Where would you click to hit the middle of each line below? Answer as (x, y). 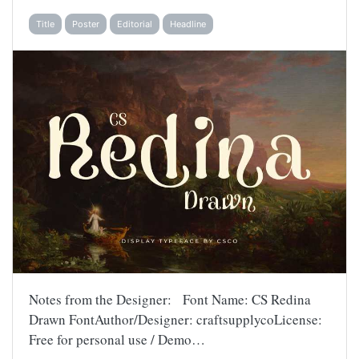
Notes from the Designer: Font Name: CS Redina (170, 299)
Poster (86, 24)
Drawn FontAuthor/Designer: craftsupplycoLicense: (175, 319)
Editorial (135, 24)
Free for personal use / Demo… (117, 339)
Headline (188, 24)
